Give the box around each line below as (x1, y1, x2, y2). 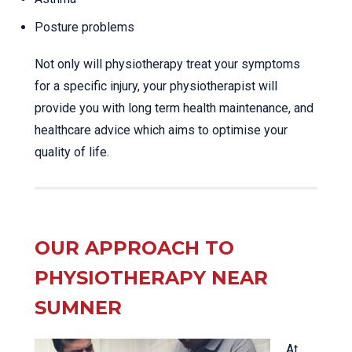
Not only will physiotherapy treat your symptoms (35, 57, 300, 72)
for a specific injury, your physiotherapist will (35, 79, 277, 94)
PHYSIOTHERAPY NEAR (35, 266, 268, 290)
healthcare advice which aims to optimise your (35, 123, 288, 138)
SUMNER (35, 296, 122, 320)
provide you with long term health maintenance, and (35, 101, 313, 116)
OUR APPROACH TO (35, 236, 234, 260)
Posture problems (35, 20, 134, 35)
